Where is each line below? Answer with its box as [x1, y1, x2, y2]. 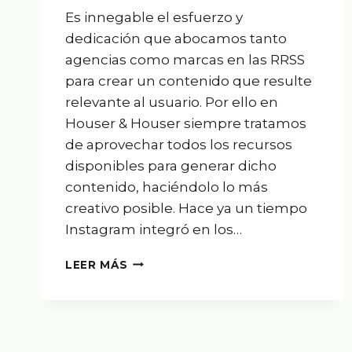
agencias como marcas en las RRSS [65, 51, 305, 68]
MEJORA [126, 254, 178, 267]
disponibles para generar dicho [65, 157, 277, 174]
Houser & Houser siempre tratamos [65, 115, 306, 131]
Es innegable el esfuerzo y [65, 9, 243, 25]
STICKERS [126, 336, 189, 350]
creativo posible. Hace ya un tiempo [65, 200, 307, 216]
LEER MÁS [65, 258, 128, 271]
